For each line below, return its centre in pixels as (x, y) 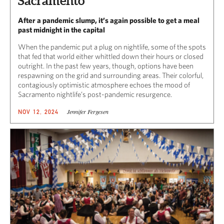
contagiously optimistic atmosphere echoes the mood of (104, 85)
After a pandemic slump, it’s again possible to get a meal (109, 20)
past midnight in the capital (61, 30)
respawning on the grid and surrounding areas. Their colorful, (111, 75)
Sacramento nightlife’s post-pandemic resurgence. (95, 94)
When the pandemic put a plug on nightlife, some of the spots (112, 47)
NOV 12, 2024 (38, 112)
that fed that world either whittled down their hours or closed (111, 56)
